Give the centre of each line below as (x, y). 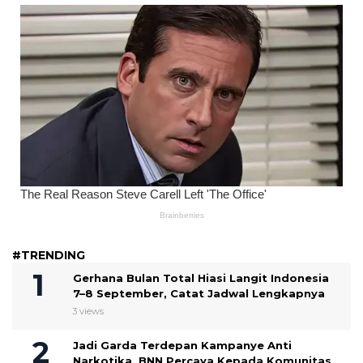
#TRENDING (49, 255)
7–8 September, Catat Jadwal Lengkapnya (199, 293)
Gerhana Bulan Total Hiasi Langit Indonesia (201, 278)
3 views (88, 311)
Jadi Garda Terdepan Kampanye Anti (182, 345)
